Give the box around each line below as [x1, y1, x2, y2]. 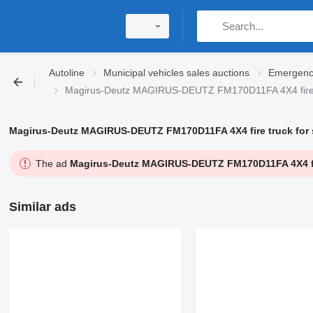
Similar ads [8, 200, 76, 214]
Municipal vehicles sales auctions [103, 67, 249, 78]
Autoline [49, 67, 85, 78]
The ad [35, 158, 70, 169]
